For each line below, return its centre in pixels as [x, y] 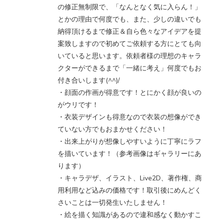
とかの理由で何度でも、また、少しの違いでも [130, 19]
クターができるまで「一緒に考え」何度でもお [130, 68]
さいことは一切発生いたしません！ [112, 202]
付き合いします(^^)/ [89, 80]
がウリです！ [78, 105]
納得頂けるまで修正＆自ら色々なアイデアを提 [130, 31]
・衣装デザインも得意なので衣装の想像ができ [130, 117]
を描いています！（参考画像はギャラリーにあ [130, 153]
